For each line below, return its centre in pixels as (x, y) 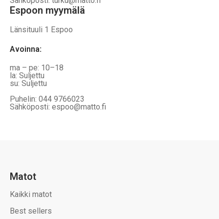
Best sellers (31, 211)
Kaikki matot (31, 194)
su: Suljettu (31, 83)
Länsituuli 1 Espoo (41, 30)
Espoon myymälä (47, 11)
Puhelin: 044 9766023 (47, 99)
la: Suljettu (27, 75)
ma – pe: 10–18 (37, 67)
